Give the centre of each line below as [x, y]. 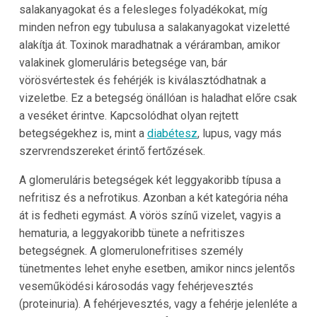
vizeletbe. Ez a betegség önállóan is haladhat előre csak [158, 98]
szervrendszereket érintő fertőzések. [112, 151]
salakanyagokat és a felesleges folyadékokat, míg [143, 10]
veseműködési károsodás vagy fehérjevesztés [136, 287]
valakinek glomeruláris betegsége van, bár [123, 63]
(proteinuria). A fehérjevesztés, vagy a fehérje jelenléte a [158, 304]
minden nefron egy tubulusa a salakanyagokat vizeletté [154, 28]
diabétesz [172, 134]
